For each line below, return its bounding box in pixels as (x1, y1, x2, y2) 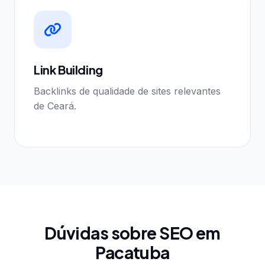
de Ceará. (34, 100, 76, 112)
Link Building (34, 62, 103, 77)
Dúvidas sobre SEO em (44, 222, 221, 243)
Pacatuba (95, 242, 170, 263)
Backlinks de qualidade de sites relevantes (34, 85, 221, 97)
